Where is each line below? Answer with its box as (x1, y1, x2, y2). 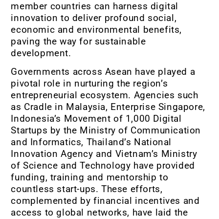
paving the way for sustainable (11, 35, 146, 47)
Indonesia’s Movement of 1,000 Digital (11, 113, 182, 125)
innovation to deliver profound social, (11, 12, 177, 23)
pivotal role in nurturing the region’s (11, 78, 168, 89)
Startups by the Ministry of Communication (11, 125, 201, 136)
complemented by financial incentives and (11, 195, 200, 207)
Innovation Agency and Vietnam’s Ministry (11, 148, 197, 160)
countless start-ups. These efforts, (11, 183, 163, 195)
